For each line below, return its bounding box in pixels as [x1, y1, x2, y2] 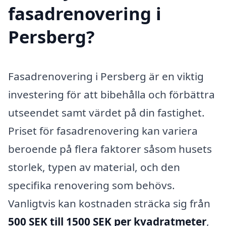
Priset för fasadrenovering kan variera [8, 124, 198, 138]
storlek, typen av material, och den [8, 160, 180, 175]
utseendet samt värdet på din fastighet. [8, 105, 205, 120]
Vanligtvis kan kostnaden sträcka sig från [8, 196, 210, 211]
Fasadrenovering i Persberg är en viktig [8, 69, 204, 84]
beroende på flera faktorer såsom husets [8, 142, 212, 156]
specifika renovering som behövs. [8, 178, 175, 193]
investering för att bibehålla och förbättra [8, 87, 215, 102]
